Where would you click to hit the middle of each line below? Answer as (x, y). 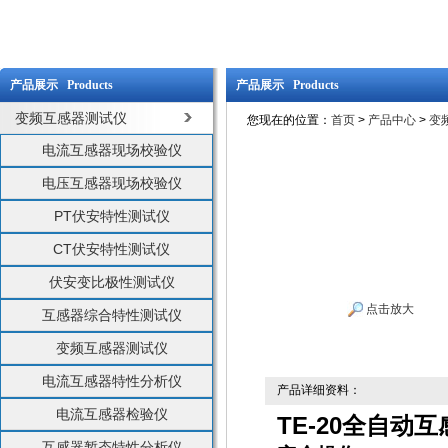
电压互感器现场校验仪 (111, 183)
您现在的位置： (289, 120)
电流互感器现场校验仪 (111, 150)
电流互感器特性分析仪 (111, 381)
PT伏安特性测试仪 (111, 216)
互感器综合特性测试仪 (111, 315)
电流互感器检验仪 (111, 414)
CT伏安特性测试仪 (111, 249)
